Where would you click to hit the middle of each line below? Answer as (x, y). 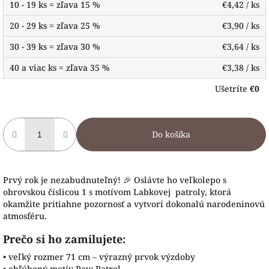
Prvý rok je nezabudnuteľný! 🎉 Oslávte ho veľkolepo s (115, 180)
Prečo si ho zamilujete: (64, 239)
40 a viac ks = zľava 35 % (60, 68)
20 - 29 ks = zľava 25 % (55, 26)
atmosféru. (25, 216)
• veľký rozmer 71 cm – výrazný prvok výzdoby (99, 257)
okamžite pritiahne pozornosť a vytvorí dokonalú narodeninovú (134, 204)
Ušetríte (232, 89)
